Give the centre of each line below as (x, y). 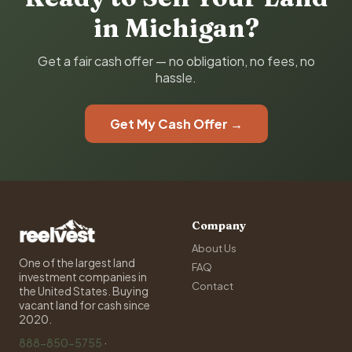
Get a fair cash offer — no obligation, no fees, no (176, 61)
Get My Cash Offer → (176, 124)
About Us (214, 248)
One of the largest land (77, 262)
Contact (213, 286)
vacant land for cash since (84, 305)
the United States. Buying (84, 291)
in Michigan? (176, 28)
